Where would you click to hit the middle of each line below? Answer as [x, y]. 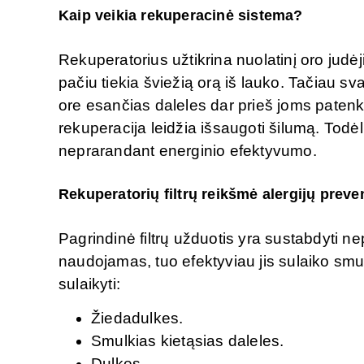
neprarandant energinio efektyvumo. [188, 150]
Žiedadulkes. [137, 318]
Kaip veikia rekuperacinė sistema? [181, 15]
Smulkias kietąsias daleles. [190, 341]
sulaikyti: [89, 284]
